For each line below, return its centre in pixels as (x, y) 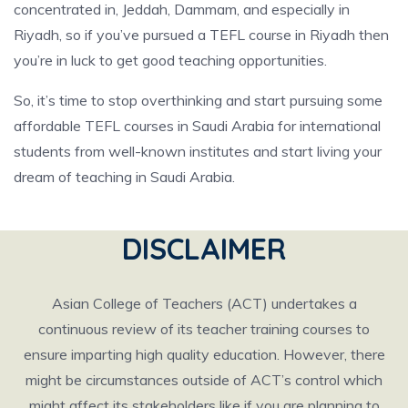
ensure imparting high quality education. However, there (204, 354)
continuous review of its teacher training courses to (204, 328)
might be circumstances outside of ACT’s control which (204, 379)
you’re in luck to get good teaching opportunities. (170, 60)
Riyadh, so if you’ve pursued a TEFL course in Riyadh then (201, 34)
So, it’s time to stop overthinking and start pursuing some (198, 100)
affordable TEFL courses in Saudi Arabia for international (197, 125)
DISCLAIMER (204, 248)
